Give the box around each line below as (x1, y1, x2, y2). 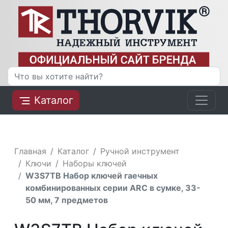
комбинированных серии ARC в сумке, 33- (25, 182, 201, 193)
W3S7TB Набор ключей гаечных (25, 170, 158, 181)
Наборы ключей (63, 158, 127, 168)
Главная (14, 146, 47, 156)
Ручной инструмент (100, 146, 180, 156)
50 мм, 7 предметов (25, 194, 108, 205)
